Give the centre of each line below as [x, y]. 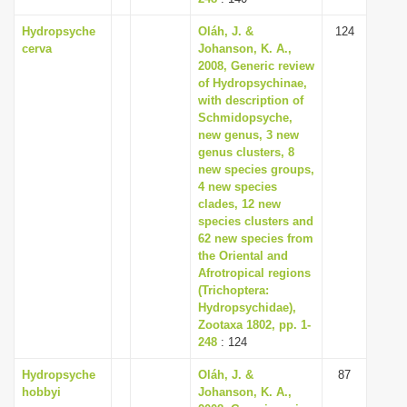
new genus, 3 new [248, 135]
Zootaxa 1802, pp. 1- [254, 325]
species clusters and [256, 221]
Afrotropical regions [254, 273]
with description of [251, 100]
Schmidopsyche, [245, 118]
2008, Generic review [256, 66]
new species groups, [256, 169]
